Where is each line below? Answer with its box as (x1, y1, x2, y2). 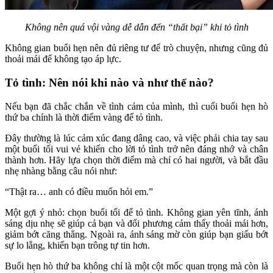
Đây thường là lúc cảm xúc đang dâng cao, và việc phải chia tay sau (5, 132, 268, 143)
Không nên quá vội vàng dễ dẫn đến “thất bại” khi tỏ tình (24, 22, 249, 33)
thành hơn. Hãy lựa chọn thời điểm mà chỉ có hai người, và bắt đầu (5, 154, 268, 165)
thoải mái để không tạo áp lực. (5, 54, 121, 65)
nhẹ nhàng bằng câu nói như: (5, 165, 117, 176)
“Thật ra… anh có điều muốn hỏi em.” (5, 186, 153, 197)
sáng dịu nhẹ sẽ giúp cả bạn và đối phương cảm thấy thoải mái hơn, (5, 218, 268, 229)
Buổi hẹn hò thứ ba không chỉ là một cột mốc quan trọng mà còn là (5, 260, 268, 271)
